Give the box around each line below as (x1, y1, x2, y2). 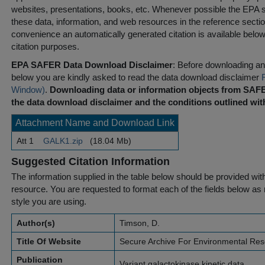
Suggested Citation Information (11, 156, 170, 167)
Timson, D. (119, 218, 160, 228)
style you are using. (11, 196, 86, 206)
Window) (11, 85, 45, 95)
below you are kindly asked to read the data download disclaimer (11, 72, 261, 82)
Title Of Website (17, 237, 81, 246)
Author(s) (17, 218, 55, 228)
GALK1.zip (41, 136, 85, 146)
